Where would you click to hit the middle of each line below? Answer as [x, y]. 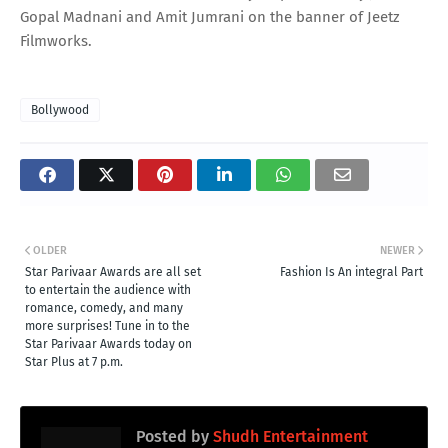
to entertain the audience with [108, 289]
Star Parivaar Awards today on [108, 343]
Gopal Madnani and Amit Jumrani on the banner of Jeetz [210, 16]
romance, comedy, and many [104, 307]
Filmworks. [56, 40]
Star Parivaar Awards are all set [113, 271]
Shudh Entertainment [288, 436]
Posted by [172, 436]
